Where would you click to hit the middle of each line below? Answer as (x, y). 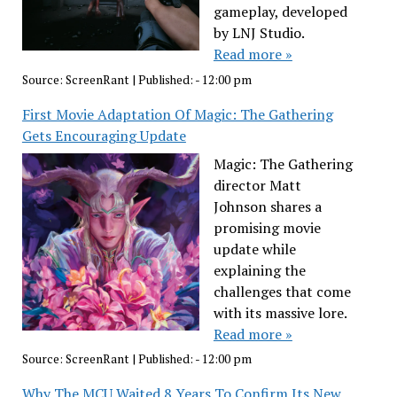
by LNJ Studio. (258, 33)
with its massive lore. (280, 312)
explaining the (259, 270)
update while (254, 249)
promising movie (267, 227)
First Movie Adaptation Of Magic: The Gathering (177, 114)
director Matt (257, 185)
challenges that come (282, 291)
